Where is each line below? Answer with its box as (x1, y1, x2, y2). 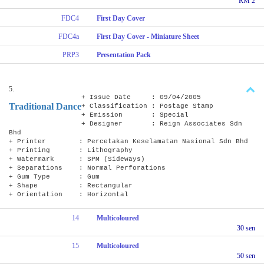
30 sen (237, 223, 255, 232)
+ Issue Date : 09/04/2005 (81, 93, 201, 101)
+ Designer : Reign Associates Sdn (81, 120, 242, 127)
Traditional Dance (9, 101, 81, 111)
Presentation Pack (97, 50, 151, 59)
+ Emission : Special (81, 111, 189, 118)
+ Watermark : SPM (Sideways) (9, 155, 145, 163)
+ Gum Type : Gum (9, 173, 100, 180)
